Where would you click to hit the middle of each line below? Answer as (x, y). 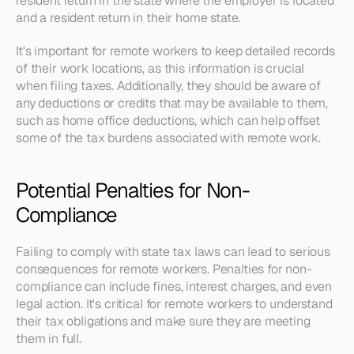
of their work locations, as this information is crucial (160, 68)
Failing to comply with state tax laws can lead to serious (173, 252)
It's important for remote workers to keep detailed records (175, 51)
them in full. (49, 339)
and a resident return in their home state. (128, 18)
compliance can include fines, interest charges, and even (174, 286)
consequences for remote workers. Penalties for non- (164, 269)
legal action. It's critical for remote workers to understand (174, 304)
